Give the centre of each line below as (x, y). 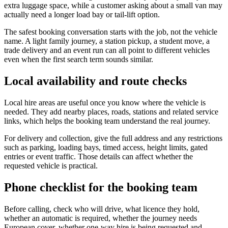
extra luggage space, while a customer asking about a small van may (113, 6)
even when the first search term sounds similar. (79, 60)
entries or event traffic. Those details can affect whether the (98, 156)
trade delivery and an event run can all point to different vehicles (107, 50)
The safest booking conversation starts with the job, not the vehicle (111, 32)
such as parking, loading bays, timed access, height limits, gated (106, 147)
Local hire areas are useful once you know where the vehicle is (105, 102)
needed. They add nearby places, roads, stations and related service (111, 111)
